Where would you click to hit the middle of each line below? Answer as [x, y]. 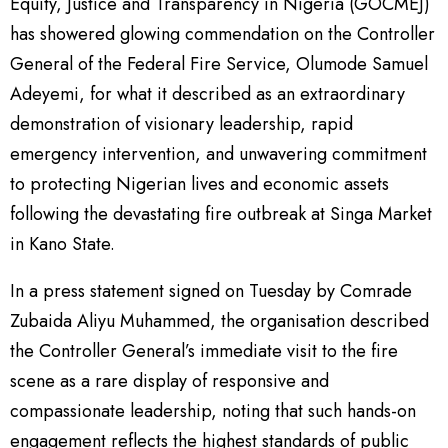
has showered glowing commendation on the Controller [222, 34]
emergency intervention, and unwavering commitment [218, 154]
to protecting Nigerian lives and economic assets [199, 184]
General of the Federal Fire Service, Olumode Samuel [219, 64]
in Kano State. [62, 244]
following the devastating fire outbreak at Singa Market [221, 214]
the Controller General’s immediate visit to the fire [204, 351]
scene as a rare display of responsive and [169, 381]
